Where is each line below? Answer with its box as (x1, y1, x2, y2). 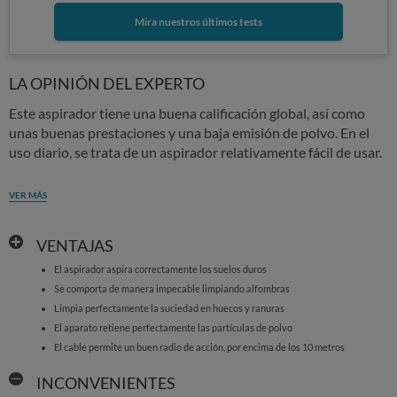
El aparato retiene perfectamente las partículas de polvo (53, 322, 292, 333)
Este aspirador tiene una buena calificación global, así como (9, 105, 365, 121)
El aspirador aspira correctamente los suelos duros (53, 263, 267, 275)
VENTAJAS (35, 236, 113, 255)
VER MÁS (9, 190, 47, 201)
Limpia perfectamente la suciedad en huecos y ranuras (53, 302, 284, 314)
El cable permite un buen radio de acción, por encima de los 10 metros (53, 341, 345, 353)
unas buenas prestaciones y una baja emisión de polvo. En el (9, 124, 370, 141)
